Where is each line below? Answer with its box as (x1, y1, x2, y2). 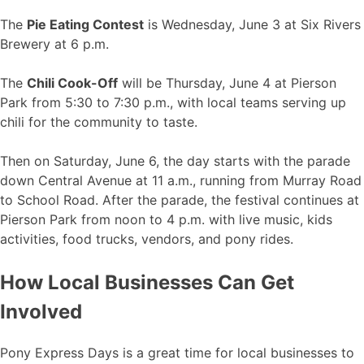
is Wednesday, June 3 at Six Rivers (144, 16, 361, 33)
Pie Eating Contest (27, 16, 144, 33)
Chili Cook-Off (27, 75, 118, 92)
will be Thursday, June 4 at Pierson (118, 75, 336, 92)
